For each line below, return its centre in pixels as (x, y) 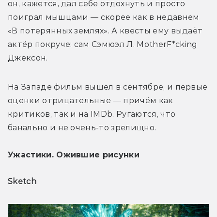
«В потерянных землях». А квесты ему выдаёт (105, 31)
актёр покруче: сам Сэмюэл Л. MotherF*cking (103, 45)
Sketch (22, 182)
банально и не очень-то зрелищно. (82, 128)
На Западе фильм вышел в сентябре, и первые (108, 87)
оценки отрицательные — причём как (91, 101)
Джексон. (29, 58)
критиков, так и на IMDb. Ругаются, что (92, 114)
